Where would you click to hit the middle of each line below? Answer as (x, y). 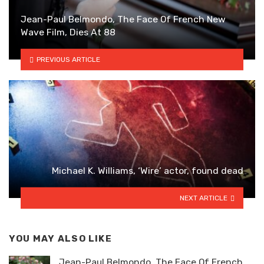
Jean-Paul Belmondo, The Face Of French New (123, 19)
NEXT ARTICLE (204, 198)
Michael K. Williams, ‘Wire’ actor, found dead (148, 171)
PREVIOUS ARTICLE (68, 59)
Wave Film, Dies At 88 (68, 32)
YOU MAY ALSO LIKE (60, 239)
